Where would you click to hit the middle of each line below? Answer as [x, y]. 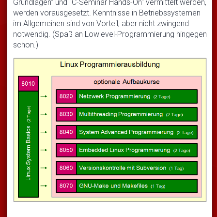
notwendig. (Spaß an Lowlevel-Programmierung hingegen [110, 34]
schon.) [26, 45]
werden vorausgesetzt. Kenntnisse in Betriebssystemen [107, 13]
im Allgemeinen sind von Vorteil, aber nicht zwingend [101, 23]
